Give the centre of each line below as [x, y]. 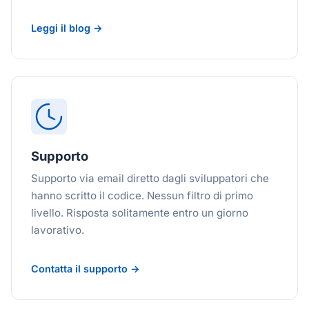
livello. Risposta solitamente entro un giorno [140, 213]
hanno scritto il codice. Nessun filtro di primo [142, 196]
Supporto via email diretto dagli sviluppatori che [150, 178]
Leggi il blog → [67, 28]
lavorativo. [58, 230]
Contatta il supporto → [86, 269]
